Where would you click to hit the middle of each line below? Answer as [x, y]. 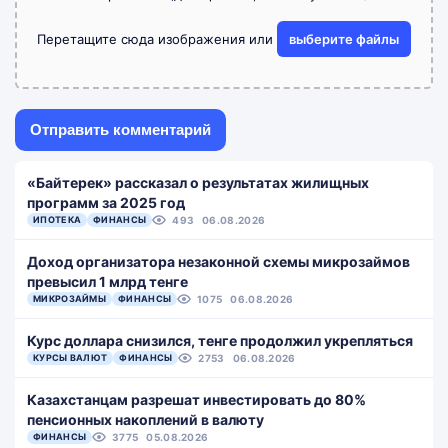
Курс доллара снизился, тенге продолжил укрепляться [220, 340]
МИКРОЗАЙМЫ [69, 298]
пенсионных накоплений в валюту [145, 419]
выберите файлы [344, 39]
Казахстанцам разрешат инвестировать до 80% [196, 399]
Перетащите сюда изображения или [157, 39]
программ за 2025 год [106, 202]
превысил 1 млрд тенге [107, 281]
